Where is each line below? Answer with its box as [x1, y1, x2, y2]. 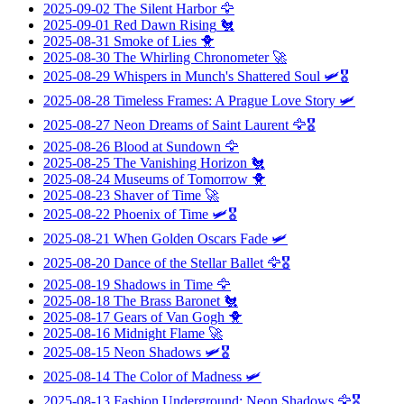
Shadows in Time [114, 276, 213, 292]
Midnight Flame [114, 325, 205, 341]
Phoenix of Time [114, 206, 208, 222]
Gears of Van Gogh [114, 308, 225, 325]
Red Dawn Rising [114, 16, 216, 32]
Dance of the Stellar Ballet [114, 254, 263, 271]
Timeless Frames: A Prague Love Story [114, 92, 335, 108]
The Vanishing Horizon [114, 154, 247, 170]
